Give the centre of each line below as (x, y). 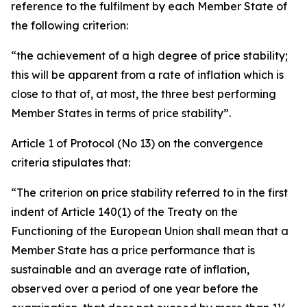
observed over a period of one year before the (135, 288)
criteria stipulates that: (71, 162)
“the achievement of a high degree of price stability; (149, 56)
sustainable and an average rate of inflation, (130, 269)
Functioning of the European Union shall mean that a (150, 231)
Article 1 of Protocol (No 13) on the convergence (137, 143)
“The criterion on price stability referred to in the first (149, 193)
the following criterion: (70, 25)
